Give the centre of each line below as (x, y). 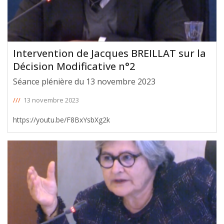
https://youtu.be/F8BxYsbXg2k (61, 120)
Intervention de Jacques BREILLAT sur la (109, 53)
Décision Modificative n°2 (74, 66)
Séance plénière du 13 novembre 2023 (84, 82)
